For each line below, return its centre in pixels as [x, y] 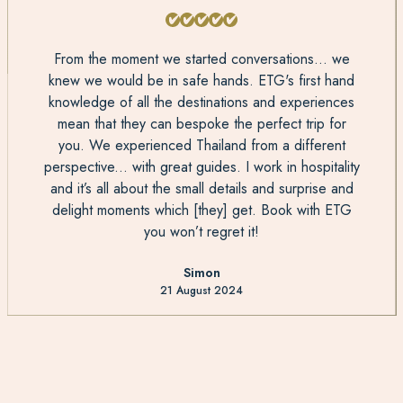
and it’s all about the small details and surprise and [201, 188]
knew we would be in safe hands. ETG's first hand [201, 81]
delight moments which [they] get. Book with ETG [201, 210]
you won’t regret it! [201, 232]
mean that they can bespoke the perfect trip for [201, 124]
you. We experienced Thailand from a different [201, 145]
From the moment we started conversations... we [201, 59]
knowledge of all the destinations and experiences [201, 102]
